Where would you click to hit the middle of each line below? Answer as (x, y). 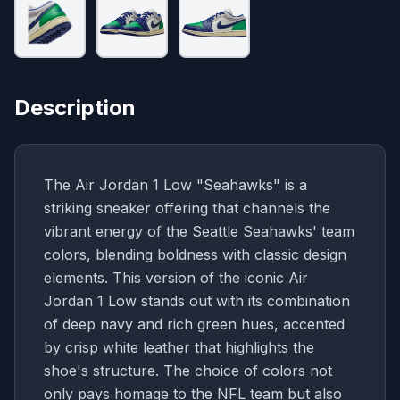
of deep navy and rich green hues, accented (194, 324)
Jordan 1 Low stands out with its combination (197, 300)
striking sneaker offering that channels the (187, 208)
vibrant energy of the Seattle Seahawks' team (199, 231)
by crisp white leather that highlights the (179, 347)
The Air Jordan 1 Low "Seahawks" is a (175, 184)
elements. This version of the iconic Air (176, 277)
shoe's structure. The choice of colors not (188, 370)
